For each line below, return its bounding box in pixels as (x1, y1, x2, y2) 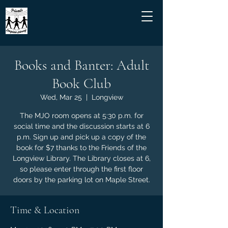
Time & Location (10, 204, 79, 216)
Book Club (52, 75, 111, 92)
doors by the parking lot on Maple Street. (13, 176, 150, 184)
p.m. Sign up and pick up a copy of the (17, 133, 146, 141)
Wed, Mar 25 (40, 93, 82, 101)
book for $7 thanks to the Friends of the (16, 144, 147, 152)
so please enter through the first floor (20, 165, 143, 173)
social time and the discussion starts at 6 (13, 122, 150, 130)
